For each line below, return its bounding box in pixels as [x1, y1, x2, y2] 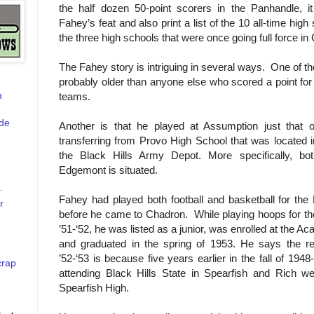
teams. [59, 90, 90, 102]
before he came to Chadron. [59, 207, 194, 220]
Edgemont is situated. [59, 163, 158, 176]
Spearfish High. [59, 281, 129, 294]
